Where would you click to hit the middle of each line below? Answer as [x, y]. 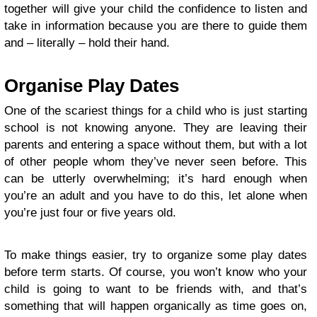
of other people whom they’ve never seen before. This [156, 161]
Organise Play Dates [94, 85]
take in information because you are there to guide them [156, 25]
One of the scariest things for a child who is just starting [156, 110]
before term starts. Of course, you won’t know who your [156, 272]
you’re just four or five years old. [92, 212]
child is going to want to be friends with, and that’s [156, 289]
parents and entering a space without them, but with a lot [156, 144]
